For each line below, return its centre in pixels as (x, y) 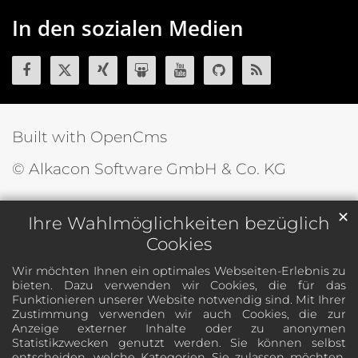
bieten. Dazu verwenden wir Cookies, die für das (179, 286)
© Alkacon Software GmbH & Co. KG (149, 168)
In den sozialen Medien (128, 28)
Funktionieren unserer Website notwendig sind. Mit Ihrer (179, 300)
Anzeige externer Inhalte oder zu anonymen (179, 329)
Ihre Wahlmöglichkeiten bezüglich (179, 223)
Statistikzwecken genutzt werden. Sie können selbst (179, 343)
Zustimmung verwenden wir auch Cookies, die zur (179, 314)
